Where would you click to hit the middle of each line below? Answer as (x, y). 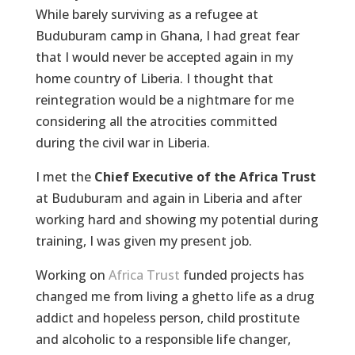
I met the (65, 177)
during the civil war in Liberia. (122, 143)
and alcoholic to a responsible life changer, (163, 339)
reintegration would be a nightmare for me (164, 100)
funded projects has (242, 275)
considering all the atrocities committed (156, 121)
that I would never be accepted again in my (164, 57)
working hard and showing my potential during (177, 219)
